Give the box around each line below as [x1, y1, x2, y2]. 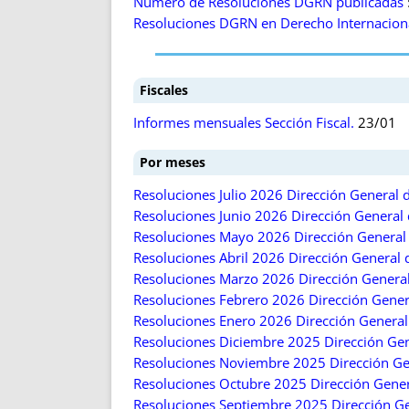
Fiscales [140, 81, 188, 99]
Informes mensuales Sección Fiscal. [133, 113, 354, 132]
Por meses [140, 153, 205, 171]
